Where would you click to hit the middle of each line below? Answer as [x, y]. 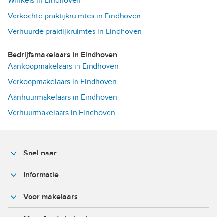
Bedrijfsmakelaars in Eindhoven [65, 55]
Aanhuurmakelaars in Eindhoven [62, 98]
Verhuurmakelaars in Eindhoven [62, 113]
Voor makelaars [51, 197]
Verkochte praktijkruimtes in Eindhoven [74, 16]
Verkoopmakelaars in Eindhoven [62, 82]
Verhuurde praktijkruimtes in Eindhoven [75, 32]
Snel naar [40, 153]
